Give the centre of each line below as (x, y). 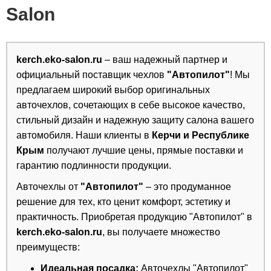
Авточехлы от (48, 187)
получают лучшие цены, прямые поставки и (144, 150)
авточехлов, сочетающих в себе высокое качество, (131, 105)
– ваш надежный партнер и (165, 60)
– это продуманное (187, 187)
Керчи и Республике (201, 135)
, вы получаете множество (161, 232)
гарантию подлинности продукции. (94, 165)
